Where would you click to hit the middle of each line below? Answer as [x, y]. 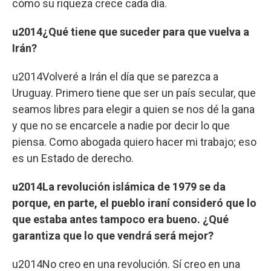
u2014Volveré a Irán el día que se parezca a [115, 76]
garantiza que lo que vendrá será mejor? [113, 235]
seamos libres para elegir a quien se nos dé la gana [133, 109]
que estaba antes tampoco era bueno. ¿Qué [120, 219]
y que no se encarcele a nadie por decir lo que [121, 125]
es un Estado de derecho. [73, 158]
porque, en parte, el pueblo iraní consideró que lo [134, 203]
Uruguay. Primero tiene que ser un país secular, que [134, 93]
